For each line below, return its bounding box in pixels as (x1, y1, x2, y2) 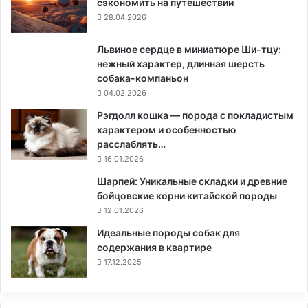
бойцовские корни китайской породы (97, 189, 277, 201)
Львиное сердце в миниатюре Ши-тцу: (97, 43, 281, 55)
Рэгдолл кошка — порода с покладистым (97, 109, 294, 121)
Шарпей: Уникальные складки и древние (97, 175, 287, 187)
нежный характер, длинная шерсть (97, 57, 265, 69)
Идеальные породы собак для (97, 226, 240, 239)
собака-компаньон (97, 71, 188, 84)
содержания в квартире (97, 241, 212, 253)
